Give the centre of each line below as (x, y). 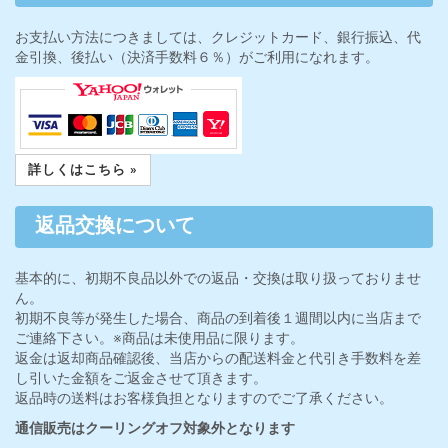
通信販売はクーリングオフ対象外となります (155, 428)
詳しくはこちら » (83, 169)
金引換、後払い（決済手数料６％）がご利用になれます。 (197, 57)
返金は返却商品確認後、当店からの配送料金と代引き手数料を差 (218, 358)
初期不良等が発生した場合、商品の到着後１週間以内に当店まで (218, 318)
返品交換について (115, 226)
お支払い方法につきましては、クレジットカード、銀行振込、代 (218, 37)
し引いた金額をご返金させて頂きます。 (141, 378)
